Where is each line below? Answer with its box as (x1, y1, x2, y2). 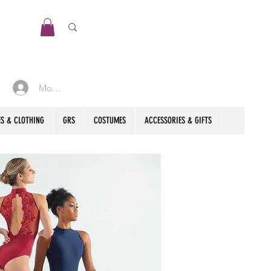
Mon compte (39, 82, 91, 94)
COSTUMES (93, 115, 126, 126)
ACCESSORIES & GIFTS (144, 115, 212, 126)
